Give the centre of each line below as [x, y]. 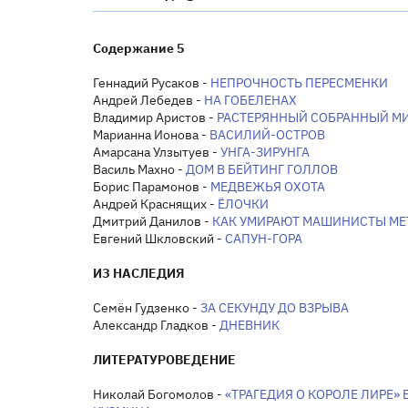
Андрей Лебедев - [148, 100]
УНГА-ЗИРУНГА [265, 152]
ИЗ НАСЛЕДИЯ [138, 273]
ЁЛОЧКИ [243, 204]
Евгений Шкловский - [159, 238]
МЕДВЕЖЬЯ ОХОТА [268, 186]
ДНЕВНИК [250, 325]
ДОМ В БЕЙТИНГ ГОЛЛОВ [262, 169]
